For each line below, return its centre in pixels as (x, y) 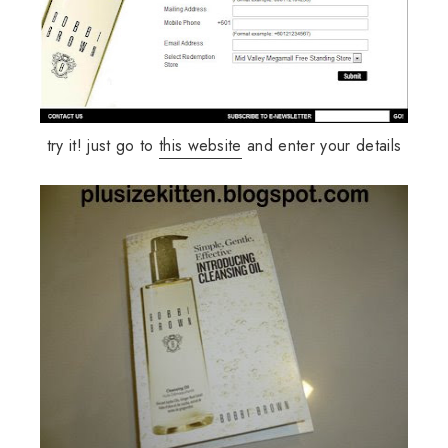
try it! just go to (102, 145)
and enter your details (321, 145)
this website (200, 145)
